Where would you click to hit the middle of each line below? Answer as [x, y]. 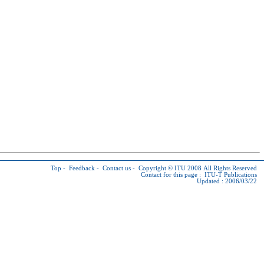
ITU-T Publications [231, 175]
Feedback [82, 168]
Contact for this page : [173, 175]
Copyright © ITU [162, 168]
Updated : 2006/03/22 [227, 181]
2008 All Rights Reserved [221, 168]
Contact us [117, 168]
